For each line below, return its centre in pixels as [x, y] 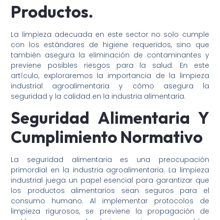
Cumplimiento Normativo [107, 137]
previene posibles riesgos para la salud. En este [110, 65]
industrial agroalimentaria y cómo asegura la [110, 86]
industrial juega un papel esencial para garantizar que [110, 180]
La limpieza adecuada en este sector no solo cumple [110, 34]
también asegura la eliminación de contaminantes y [110, 55]
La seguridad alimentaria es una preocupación [110, 160]
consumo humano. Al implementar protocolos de [110, 201]
